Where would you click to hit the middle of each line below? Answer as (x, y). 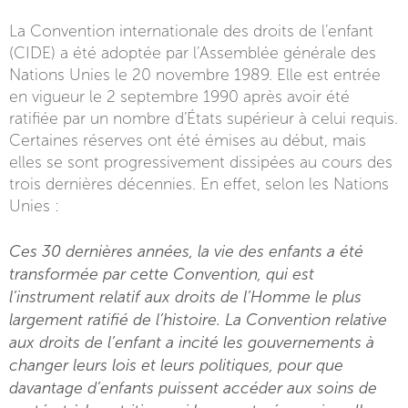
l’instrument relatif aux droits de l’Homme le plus (185, 297)
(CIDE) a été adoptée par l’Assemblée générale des (193, 53)
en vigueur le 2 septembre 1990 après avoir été (179, 97)
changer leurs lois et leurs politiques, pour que (176, 365)
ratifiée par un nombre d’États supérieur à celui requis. (204, 119)
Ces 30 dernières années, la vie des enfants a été (186, 251)
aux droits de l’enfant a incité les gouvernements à (192, 342)
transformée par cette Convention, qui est (162, 274)
